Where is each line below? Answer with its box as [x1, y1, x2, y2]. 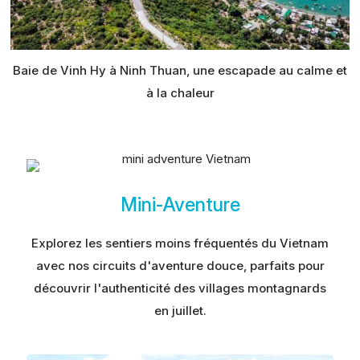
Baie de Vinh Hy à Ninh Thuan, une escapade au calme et [13, 63, 347, 79]
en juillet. [153, 302, 207, 318]
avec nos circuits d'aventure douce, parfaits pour [35, 257, 325, 273]
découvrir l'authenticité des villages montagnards [34, 280, 326, 296]
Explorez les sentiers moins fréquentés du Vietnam [31, 235, 329, 251]
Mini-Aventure [120, 193, 240, 216]
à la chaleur [145, 85, 215, 101]
